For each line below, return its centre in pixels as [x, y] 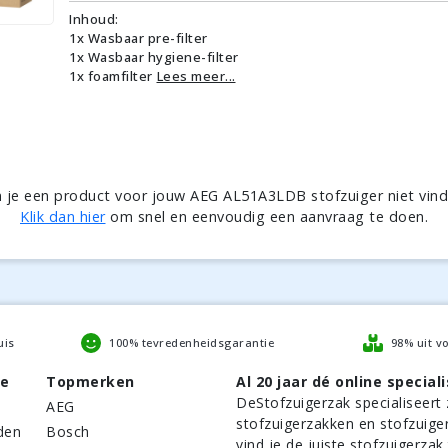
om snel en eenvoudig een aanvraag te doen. [266, 216]
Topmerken [90, 381]
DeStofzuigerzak [293, 402]
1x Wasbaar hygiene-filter [154, 56]
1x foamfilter [111, 75]
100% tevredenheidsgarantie [191, 342]
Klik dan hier [63, 216]
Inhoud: [94, 18]
